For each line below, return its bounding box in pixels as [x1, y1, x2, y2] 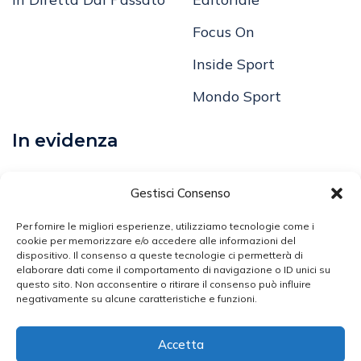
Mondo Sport [193, 87, 281, 106]
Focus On [193, 23, 255, 42]
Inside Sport [193, 55, 275, 74]
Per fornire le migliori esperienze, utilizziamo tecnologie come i [16, 220, 314, 232]
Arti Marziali [12, 264, 98, 284]
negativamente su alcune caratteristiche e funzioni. [16, 293, 257, 305]
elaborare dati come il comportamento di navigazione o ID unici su [16, 263, 330, 276]
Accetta [157, 336, 204, 352]
